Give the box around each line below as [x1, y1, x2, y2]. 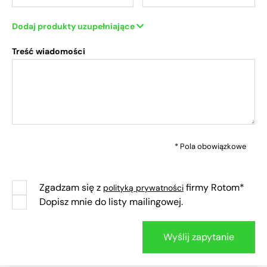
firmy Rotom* [184, 181, 244, 194]
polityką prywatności [103, 182, 184, 193]
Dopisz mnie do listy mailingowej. [37, 195, 183, 208]
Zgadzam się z [37, 181, 103, 194]
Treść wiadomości [12, 45, 85, 57]
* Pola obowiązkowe [175, 141, 246, 151]
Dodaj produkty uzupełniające [12, 20, 136, 32]
